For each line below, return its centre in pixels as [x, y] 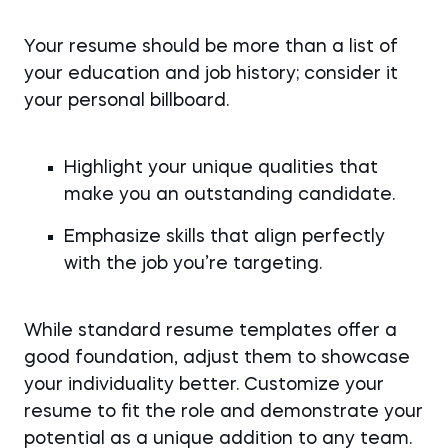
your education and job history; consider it [211, 74]
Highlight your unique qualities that [221, 168]
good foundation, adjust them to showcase [217, 358]
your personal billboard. [126, 101]
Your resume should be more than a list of [211, 47]
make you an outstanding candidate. [229, 195]
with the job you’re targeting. [193, 264]
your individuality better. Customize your [204, 385]
